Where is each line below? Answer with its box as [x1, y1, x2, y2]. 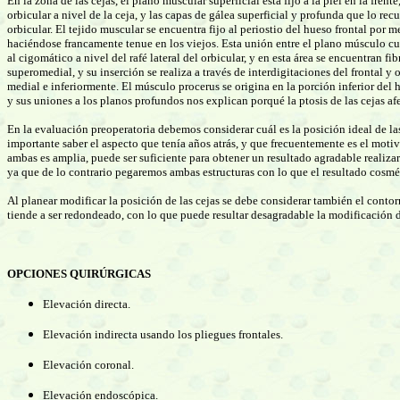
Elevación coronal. [43, 358, 134, 371]
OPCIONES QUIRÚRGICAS [7, 267, 151, 280]
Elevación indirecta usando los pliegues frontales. [43, 328, 283, 341]
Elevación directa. [43, 297, 130, 311]
